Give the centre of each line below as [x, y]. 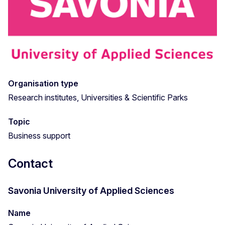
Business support [39, 135]
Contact [30, 163]
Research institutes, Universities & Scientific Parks [98, 97]
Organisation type [43, 83]
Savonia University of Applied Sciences [91, 190]
